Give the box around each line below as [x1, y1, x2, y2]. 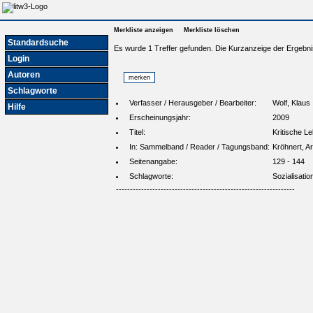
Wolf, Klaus [272, 99, 310, 108]
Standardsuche [8, 38, 68, 48]
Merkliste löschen [184, 27, 240, 34]
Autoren [8, 70, 40, 80]
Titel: [129, 128, 145, 137]
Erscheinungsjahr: [129, 113, 191, 122]
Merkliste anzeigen [114, 27, 175, 34]
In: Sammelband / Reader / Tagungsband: [129, 143, 270, 152]
